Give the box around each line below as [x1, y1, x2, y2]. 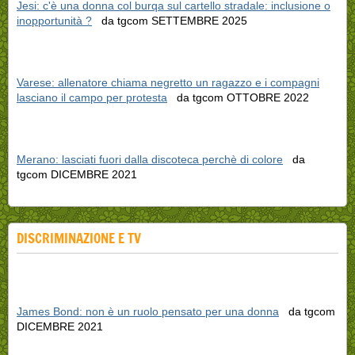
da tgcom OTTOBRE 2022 [167, 90, 309, 104]
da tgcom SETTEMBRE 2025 [92, 13, 247, 27]
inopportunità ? [17, 13, 92, 27]
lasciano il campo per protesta [17, 90, 167, 104]
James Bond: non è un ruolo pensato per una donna [17, 304, 279, 318]
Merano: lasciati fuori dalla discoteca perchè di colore [17, 152, 283, 166]
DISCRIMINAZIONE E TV [17, 227, 141, 248]
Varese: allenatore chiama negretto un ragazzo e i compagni [17, 75, 319, 89]
